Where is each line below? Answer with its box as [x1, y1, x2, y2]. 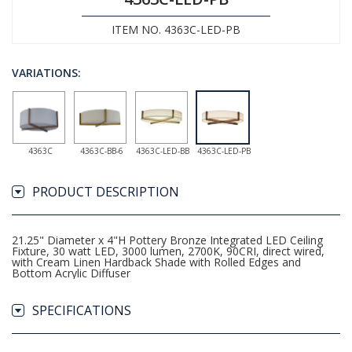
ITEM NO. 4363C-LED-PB [112, 22, 240, 37]
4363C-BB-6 [79, 145, 123, 156]
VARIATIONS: [12, 65, 81, 80]
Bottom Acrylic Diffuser [12, 266, 130, 280]
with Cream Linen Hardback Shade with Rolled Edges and [12, 255, 301, 269]
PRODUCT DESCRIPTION [32, 183, 179, 200]
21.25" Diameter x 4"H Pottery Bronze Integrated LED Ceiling [12, 233, 323, 247]
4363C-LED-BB [136, 145, 189, 156]
